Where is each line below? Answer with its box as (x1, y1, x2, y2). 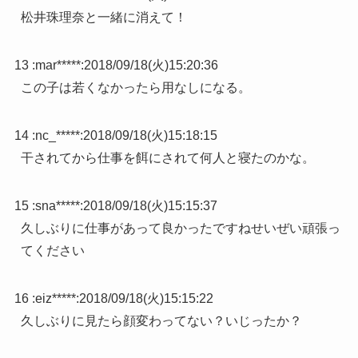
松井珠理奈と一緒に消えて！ (20, 10, 187, 24)
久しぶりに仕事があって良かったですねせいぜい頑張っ (20, 221, 340, 235)
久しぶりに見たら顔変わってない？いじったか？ (20, 313, 302, 328)
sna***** (34, 198, 80, 213)
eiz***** (34, 291, 76, 305)
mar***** (34, 58, 81, 72)
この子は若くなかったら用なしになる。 (20, 80, 251, 94)
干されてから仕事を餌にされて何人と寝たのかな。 (20, 150, 315, 165)
